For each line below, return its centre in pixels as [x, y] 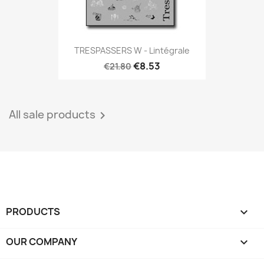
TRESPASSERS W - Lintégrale [132, 51]
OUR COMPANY [42, 241]
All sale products [52, 114]
